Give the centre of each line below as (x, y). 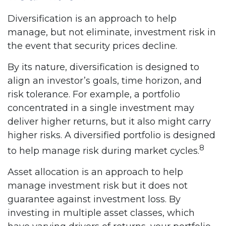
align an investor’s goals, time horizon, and (105, 80)
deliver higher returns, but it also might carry (109, 121)
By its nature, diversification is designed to (103, 67)
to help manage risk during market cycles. (103, 151)
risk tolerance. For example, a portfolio (94, 94)
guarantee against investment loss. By (94, 199)
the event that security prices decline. (92, 46)
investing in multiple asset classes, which (101, 213)
